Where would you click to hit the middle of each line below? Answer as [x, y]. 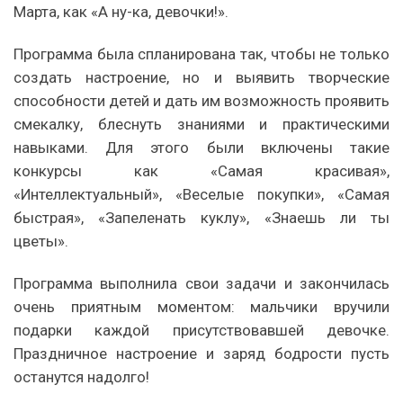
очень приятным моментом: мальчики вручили [201, 306]
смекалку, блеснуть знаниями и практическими [201, 124]
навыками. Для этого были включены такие [201, 147]
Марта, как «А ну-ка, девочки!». [121, 11]
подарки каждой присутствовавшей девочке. [201, 330]
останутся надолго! [83, 376]
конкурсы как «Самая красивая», [201, 170]
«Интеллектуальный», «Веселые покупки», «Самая [201, 194]
